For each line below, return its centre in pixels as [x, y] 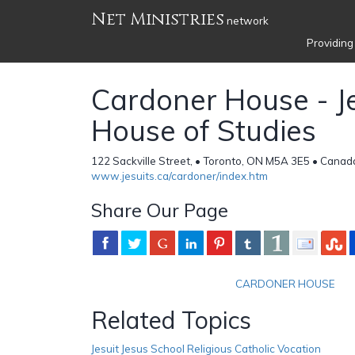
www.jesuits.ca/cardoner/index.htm [179, 176]
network [246, 21]
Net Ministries [158, 19]
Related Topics [171, 320]
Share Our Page [160, 210]
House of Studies [204, 130]
